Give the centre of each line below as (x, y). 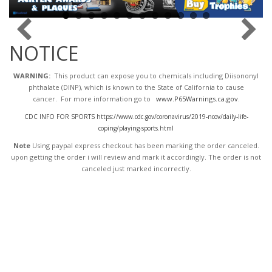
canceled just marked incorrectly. (136, 169)
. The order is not (233, 157)
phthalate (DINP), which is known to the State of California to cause (136, 87)
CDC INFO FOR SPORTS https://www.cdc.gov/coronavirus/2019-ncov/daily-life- (136, 117)
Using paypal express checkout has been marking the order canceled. (144, 146)
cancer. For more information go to (94, 99)
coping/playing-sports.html (136, 128)
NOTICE (44, 53)
